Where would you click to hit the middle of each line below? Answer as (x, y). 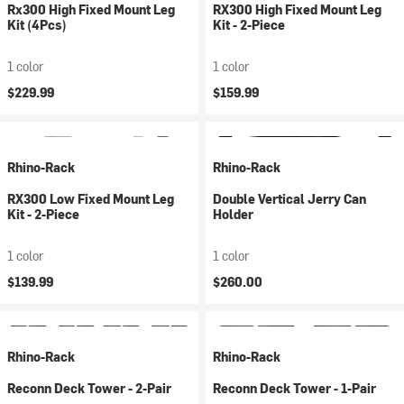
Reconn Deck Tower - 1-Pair (294, 388)
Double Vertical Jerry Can (289, 199)
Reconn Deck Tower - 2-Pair (89, 388)
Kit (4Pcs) (37, 25)
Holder (233, 214)
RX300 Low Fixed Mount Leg (91, 199)
